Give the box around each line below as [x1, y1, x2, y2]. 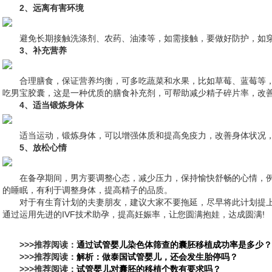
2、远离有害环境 [19, 3, 84, 13]
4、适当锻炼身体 [19, 100, 84, 110]
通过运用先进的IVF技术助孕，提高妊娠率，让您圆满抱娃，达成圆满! [2, 209, 265, 219]
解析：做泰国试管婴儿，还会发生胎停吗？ [76, 252, 238, 262]
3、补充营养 [19, 46, 67, 55]
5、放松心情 [19, 143, 67, 152]
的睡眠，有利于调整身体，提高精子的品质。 [2, 185, 172, 195]
